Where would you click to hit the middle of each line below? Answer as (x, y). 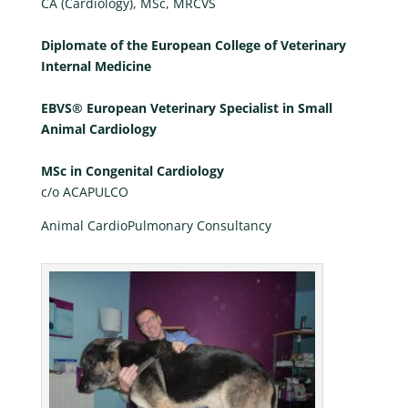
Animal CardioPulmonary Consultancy (156, 226)
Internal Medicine (96, 66)
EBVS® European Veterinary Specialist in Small (186, 108)
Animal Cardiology (98, 129)
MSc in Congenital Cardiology (132, 171)
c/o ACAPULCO (84, 192)
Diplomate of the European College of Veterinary (193, 46)
